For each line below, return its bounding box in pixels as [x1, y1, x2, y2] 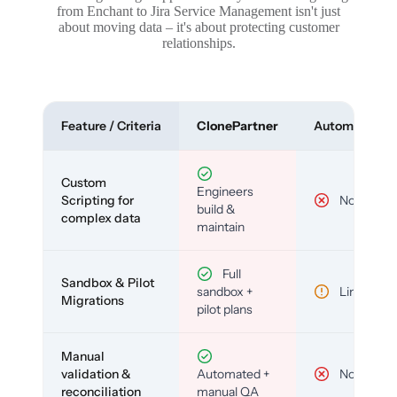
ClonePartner [197, 117, 278, 134]
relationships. [161, 35, 236, 51]
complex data [61, 209, 141, 226]
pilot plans [197, 300, 253, 317]
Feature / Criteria [61, 117, 161, 134]
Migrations [61, 292, 124, 308]
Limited [337, 283, 382, 300]
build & [197, 200, 236, 217]
